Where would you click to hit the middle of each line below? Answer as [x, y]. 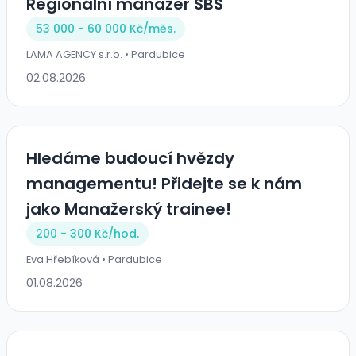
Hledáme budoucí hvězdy [130, 159]
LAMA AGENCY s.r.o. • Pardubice [106, 55]
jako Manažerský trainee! [129, 209]
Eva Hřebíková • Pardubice [94, 260]
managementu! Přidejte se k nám [164, 184]
